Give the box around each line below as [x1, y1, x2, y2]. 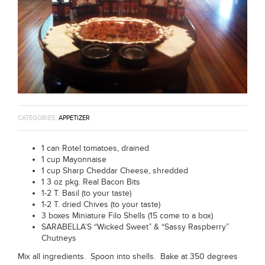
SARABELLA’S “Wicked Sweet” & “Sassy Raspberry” [41, 221, 229, 232]
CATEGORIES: [18, 114, 59, 122]
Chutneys [41, 232, 76, 243]
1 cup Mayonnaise [41, 154, 106, 164]
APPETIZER [59, 114, 90, 122]
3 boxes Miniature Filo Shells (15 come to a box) [41, 210, 213, 221]
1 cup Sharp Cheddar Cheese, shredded [41, 165, 188, 176]
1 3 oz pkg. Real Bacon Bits [41, 176, 140, 187]
